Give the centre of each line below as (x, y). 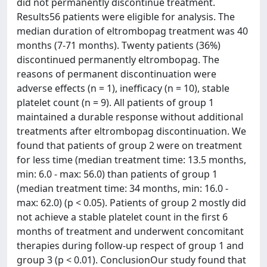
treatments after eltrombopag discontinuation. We (131, 131)
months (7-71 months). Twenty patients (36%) (119, 45)
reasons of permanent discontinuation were (117, 74)
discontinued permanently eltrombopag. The (118, 60)
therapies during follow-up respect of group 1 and (130, 246)
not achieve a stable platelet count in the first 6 (122, 217)
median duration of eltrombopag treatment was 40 (132, 31)
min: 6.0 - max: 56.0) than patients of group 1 (117, 174)
